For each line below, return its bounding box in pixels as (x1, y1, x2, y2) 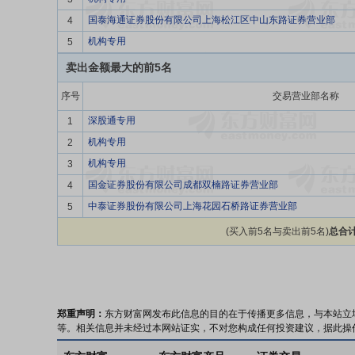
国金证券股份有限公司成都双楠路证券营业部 (88, 179, 278, 190)
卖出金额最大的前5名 (66, 61, 172, 74)
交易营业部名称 (272, 90, 339, 101)
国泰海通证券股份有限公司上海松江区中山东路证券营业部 (88, 14, 335, 25)
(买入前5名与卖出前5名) (225, 226, 329, 237)
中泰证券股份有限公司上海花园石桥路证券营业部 (88, 200, 297, 212)
